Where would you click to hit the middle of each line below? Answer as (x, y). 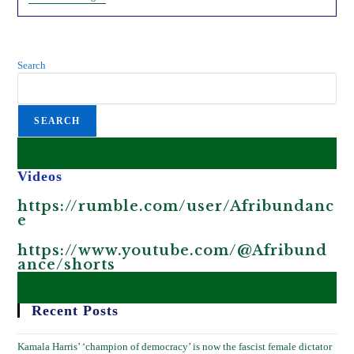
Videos (40, 176)
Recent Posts (75, 311)
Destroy (112, 59)
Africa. (110, 72)
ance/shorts (67, 265)
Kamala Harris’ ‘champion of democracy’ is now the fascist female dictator (175, 346)
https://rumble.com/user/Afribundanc (176, 206)
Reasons (112, 8)
